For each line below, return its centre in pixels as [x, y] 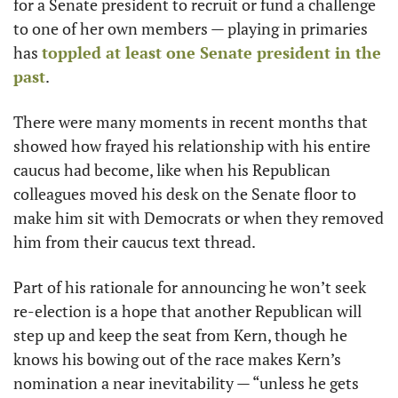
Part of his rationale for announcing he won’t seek [190, 287]
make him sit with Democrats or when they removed [199, 217]
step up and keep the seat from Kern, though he [180, 334]
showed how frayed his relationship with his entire [192, 145]
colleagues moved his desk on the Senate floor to [185, 193]
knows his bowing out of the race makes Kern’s [177, 358]
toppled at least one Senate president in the [211, 52]
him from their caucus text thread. [136, 241]
